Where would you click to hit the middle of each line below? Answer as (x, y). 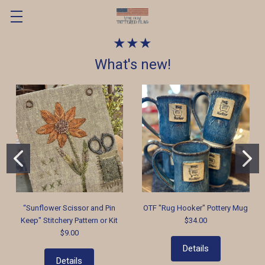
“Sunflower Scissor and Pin (70, 208)
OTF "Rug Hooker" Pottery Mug (196, 208)
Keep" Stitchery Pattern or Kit (70, 220)
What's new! (132, 64)
